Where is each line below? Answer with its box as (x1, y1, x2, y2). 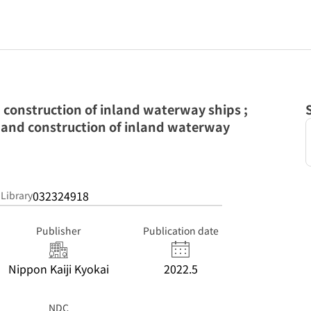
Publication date (142, 224, 219, 237)
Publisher (36, 224, 81, 237)
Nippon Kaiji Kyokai (8, 260, 109, 277)
